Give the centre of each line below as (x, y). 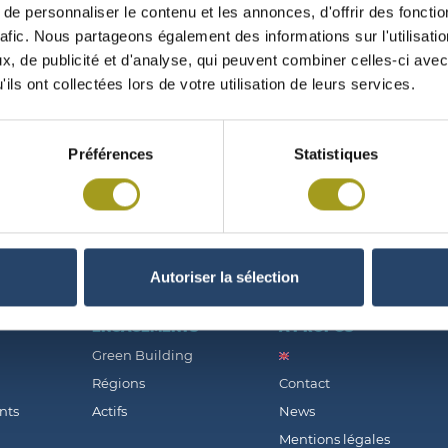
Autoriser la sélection (224, 277)
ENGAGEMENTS (145, 327)
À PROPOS (317, 327)
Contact (305, 383)
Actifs (109, 411)
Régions (118, 383)
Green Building (142, 355)
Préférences (111, 154)
